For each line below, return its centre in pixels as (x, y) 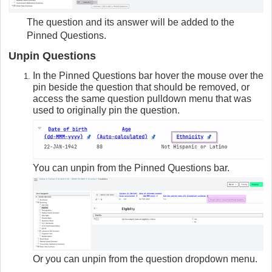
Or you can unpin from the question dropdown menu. (145, 259)
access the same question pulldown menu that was (142, 98)
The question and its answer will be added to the (131, 22)
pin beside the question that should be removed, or (141, 87)
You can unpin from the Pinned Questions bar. (131, 168)
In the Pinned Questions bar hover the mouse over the (148, 75)
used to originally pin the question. (106, 110)
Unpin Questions (52, 56)
